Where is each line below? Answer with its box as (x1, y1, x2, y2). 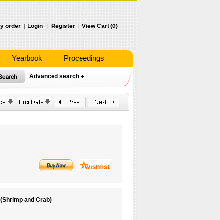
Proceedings (64, 54, 104, 62)
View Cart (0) (82, 23, 118, 29)
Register (51, 23, 75, 29)
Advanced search (29, 73, 79, 80)
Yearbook (12, 54, 42, 62)
